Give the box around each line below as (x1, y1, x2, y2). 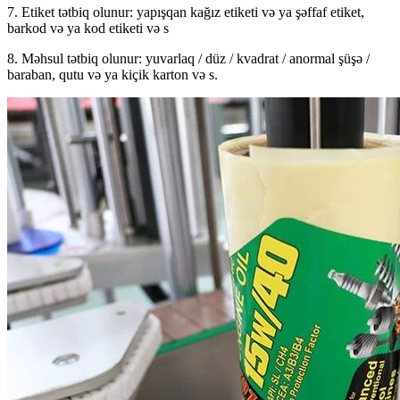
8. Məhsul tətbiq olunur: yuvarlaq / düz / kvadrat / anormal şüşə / (7, 51, 370, 67)
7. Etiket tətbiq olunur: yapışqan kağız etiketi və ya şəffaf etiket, (7, 4, 364, 21)
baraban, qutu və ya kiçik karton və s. (7, 67, 218, 83)
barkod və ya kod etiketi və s (7, 21, 169, 37)
